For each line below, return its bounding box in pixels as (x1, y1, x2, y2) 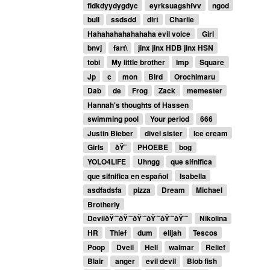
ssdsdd (110, 14, 136, 25)
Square (199, 56, 225, 67)
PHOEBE (137, 142, 168, 153)
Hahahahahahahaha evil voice (87, 28, 191, 39)
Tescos (192, 227, 218, 239)
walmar (169, 241, 195, 253)
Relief (205, 241, 225, 253)
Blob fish (187, 256, 218, 267)
